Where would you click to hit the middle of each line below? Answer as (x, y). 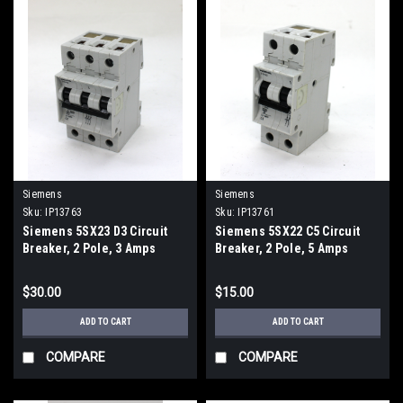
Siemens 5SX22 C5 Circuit (287, 231)
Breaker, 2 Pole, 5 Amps (282, 248)
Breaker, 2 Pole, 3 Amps (89, 248)
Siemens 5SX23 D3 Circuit (95, 231)
